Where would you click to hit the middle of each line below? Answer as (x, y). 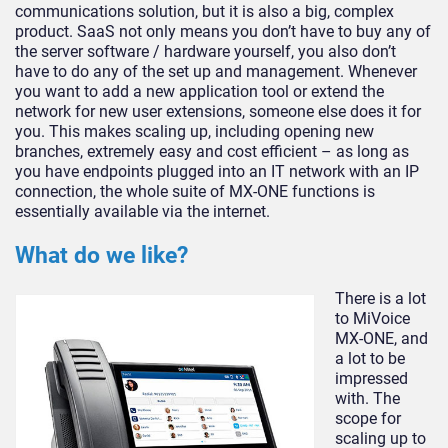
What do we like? (101, 256)
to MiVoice (372, 318)
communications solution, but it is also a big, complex (204, 12)
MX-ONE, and (381, 338)
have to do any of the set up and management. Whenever (216, 72)
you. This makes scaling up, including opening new (194, 132)
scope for (368, 418)
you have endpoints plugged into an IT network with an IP (217, 172)
